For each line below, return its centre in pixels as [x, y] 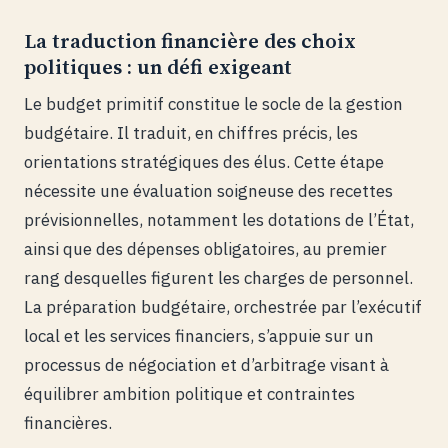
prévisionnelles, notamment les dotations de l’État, [219, 220]
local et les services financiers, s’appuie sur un [199, 336]
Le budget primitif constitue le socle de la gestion [213, 104]
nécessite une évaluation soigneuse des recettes [208, 191]
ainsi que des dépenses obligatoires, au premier [205, 249]
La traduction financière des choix [190, 41]
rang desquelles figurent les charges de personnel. [218, 278]
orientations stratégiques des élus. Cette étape [204, 162]
